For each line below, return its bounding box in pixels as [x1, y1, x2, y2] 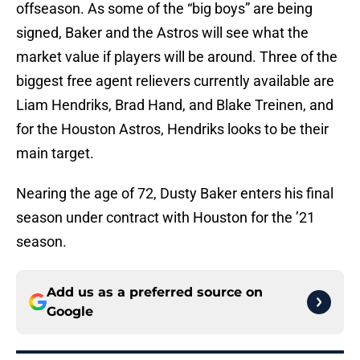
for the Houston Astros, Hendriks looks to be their [16, 121, 329, 138]
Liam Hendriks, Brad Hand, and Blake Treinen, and [16, 96, 333, 114]
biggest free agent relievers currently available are [16, 72, 334, 90]
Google [47, 304, 93, 320]
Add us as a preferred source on [47, 284, 263, 301]
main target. [16, 145, 94, 162]
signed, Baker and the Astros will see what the [16, 24, 309, 42]
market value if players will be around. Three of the [16, 48, 337, 66]
